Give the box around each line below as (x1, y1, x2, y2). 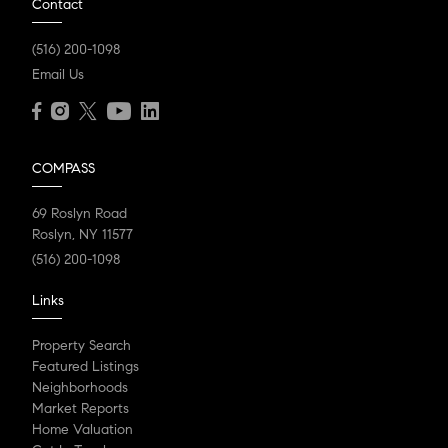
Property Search (32, 336, 131, 354)
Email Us (32, 65, 84, 83)
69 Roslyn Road (32, 204, 127, 222)
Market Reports (32, 399, 129, 417)
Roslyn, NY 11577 (32, 225, 133, 243)
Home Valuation (32, 420, 133, 438)
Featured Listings (32, 357, 139, 375)
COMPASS (32, 159, 95, 177)
